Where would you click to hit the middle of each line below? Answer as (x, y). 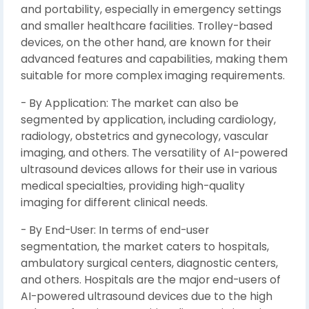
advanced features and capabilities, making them (154, 59)
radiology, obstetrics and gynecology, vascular (144, 136)
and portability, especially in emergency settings (151, 9)
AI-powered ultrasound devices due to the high (147, 296)
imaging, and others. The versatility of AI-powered (154, 152)
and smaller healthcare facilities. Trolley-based (147, 26)
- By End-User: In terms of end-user (115, 230)
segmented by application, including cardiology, (148, 119)
